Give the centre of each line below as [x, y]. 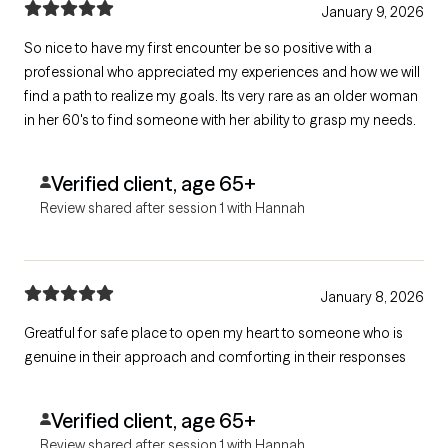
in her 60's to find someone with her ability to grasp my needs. [220, 119]
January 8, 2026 [372, 296]
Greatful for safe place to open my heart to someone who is [213, 332]
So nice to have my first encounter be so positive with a [198, 47]
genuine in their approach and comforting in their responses [215, 356]
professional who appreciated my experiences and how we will [222, 71]
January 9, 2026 [372, 11]
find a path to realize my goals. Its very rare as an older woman [122, 95]
